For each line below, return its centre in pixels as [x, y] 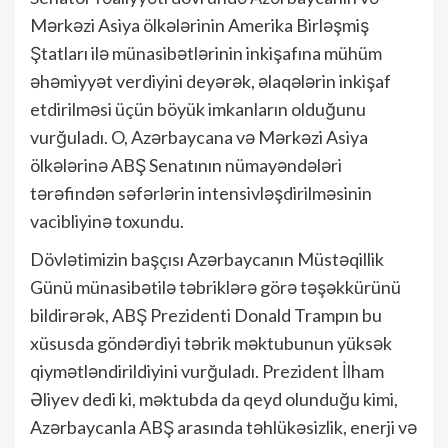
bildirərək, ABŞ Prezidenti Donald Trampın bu [206, 314]
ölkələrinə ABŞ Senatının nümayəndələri [186, 164]
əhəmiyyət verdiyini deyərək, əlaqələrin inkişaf [210, 80]
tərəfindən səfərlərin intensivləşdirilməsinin [201, 192]
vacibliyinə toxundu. [107, 220]
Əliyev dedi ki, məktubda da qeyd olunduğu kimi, [214, 398]
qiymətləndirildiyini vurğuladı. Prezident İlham [207, 370]
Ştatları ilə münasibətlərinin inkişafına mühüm [206, 52]
